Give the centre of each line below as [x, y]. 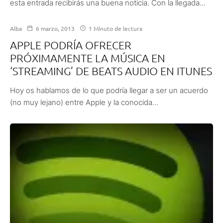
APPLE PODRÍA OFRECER [71, 45]
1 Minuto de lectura [115, 28]
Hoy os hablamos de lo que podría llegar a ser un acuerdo [109, 90]
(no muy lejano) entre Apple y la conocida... [84, 102]
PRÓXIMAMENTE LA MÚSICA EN [88, 57]
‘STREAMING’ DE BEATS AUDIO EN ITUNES [111, 70]
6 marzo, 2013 [55, 28]
